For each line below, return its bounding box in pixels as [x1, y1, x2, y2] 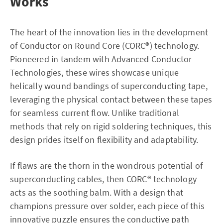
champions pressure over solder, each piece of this [10, 200, 205, 212]
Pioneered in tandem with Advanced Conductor [10, 53, 192, 65]
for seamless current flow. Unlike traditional [10, 107, 180, 118]
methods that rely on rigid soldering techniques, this [10, 120, 212, 132]
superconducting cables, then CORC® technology [10, 173, 197, 185]
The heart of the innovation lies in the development [10, 26, 209, 38]
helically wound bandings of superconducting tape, [10, 80, 208, 92]
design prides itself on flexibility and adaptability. [10, 134, 199, 145]
